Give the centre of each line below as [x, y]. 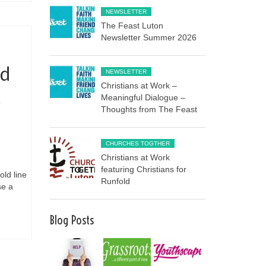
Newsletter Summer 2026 [149, 37]
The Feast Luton [132, 25]
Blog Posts [72, 220]
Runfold [116, 181]
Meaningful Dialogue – [143, 97]
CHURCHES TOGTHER [138, 143]
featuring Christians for [144, 169]
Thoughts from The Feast [149, 109]
